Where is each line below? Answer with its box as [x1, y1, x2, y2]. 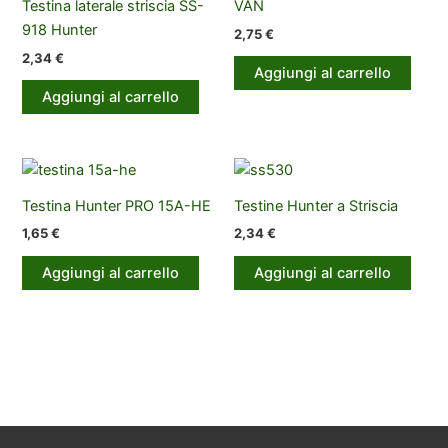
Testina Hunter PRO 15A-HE [22, 196, 212, 215]
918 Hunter [22, 21, 98, 40]
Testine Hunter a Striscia [234, 196, 398, 215]
